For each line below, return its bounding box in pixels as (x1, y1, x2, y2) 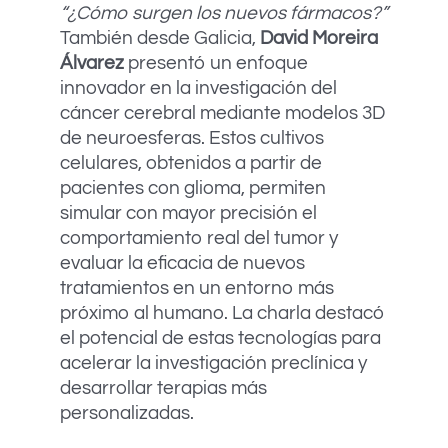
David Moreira (260, 28, 378, 49)
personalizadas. (60, 403, 194, 424)
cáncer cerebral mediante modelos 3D (60, 103, 385, 124)
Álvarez (60, 53, 124, 74)
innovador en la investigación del (60, 78, 337, 99)
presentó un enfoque (124, 53, 308, 74)
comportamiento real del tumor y (60, 228, 338, 249)
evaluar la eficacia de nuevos (60, 253, 305, 274)
